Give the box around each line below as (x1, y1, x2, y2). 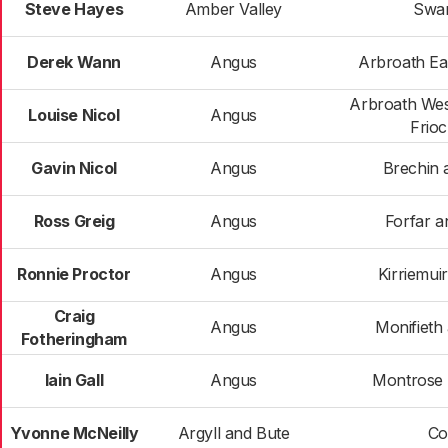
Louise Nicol (28, 105, 120, 125)
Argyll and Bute (177, 423, 290, 443)
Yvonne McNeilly (9, 423, 139, 443)
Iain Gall (44, 370, 104, 390)
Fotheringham (20, 329, 128, 349)
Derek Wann (27, 52, 121, 72)
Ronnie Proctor (17, 264, 131, 284)
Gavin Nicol (31, 158, 117, 178)
